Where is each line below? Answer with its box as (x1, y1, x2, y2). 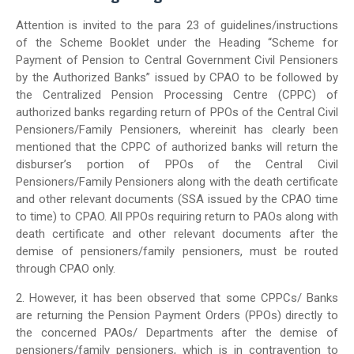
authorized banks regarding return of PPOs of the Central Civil (16, 105, 338, 119)
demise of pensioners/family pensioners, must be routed (16, 244, 338, 258)
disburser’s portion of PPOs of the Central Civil (16, 157, 338, 171)
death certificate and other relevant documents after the (16, 227, 338, 241)
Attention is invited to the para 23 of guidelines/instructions (16, 18, 338, 32)
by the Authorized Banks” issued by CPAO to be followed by (16, 70, 338, 85)
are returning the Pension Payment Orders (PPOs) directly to (16, 308, 338, 322)
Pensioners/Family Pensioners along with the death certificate (16, 175, 338, 189)
